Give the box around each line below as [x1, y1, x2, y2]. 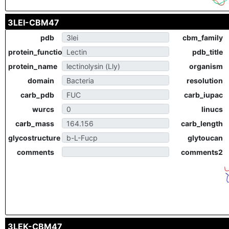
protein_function [8, 48, 67, 56]
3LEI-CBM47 [8, 17, 59, 28]
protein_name [8, 62, 57, 71]
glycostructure [8, 133, 60, 142]
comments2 [181, 148, 223, 156]
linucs [201, 105, 223, 113]
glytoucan [188, 133, 223, 142]
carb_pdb [20, 90, 54, 99]
